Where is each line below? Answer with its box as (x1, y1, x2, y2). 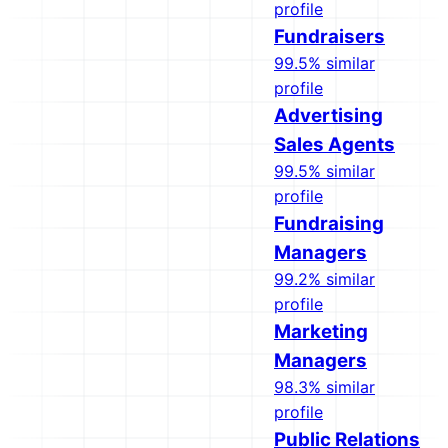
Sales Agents (274, 133, 395, 156)
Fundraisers (274, 25, 385, 48)
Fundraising (274, 212, 384, 235)
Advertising (274, 104, 383, 127)
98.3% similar (274, 377, 375, 397)
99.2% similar (274, 269, 375, 289)
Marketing (274, 320, 368, 343)
